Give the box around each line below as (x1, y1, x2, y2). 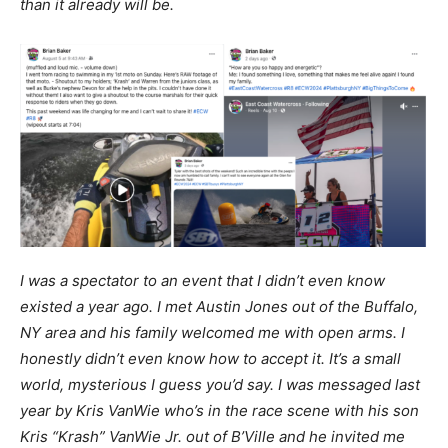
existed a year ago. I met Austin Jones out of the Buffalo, (20, 297, 418, 317)
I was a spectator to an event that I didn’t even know (20, 271, 385, 291)
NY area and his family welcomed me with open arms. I (20, 323, 405, 343)
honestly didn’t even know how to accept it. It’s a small (20, 349, 401, 369)
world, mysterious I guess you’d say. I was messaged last (20, 375, 420, 395)
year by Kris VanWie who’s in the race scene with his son (20, 401, 419, 421)
